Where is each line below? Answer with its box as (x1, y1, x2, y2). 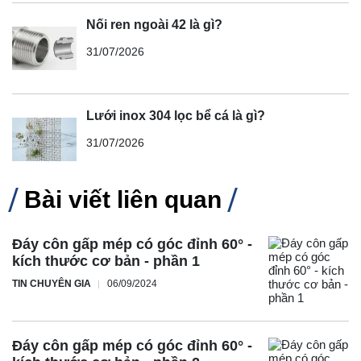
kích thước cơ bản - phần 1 (12, 253, 200, 270)
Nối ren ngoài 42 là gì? (86, 18, 222, 32)
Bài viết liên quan (24, 186, 222, 214)
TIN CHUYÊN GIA (12, 278, 91, 290)
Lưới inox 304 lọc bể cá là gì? (86, 109, 265, 123)
